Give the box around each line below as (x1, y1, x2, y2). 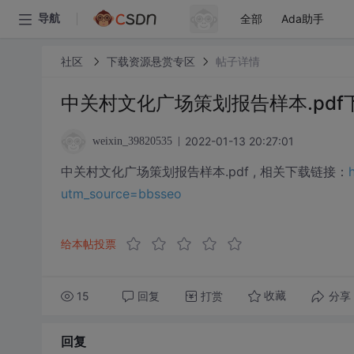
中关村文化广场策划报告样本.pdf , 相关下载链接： (60, 164, 348, 179)
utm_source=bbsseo (60, 186, 182, 201)
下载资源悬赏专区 (106, 54, 195, 68)
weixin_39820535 (92, 135, 172, 147)
